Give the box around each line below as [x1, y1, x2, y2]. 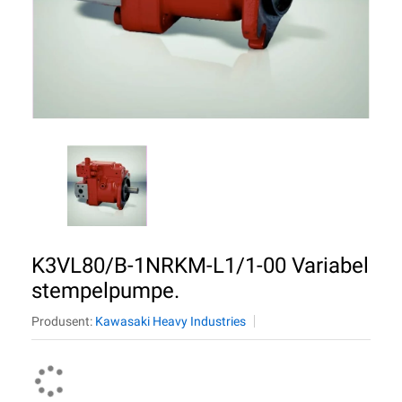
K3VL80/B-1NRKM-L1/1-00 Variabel [31, 253, 369, 278]
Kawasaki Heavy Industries [95, 314, 246, 328]
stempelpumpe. [31, 278, 179, 303]
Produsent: [31, 314, 95, 328]
